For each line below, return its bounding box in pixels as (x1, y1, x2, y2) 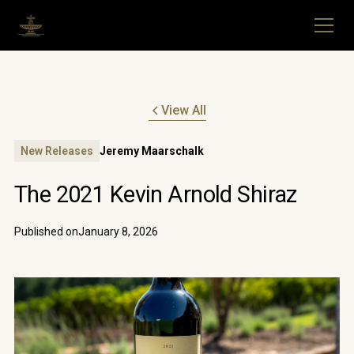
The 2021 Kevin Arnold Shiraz (13, 181, 297, 208)
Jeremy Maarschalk (99, 145, 204, 157)
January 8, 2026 (77, 225, 158, 238)
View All (160, 103, 206, 118)
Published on (13, 225, 78, 238)
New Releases (20, 145, 93, 157)
